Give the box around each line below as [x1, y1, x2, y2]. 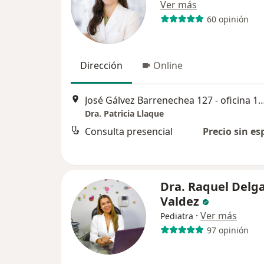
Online [153, 59, 183, 72]
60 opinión [206, 13, 249, 25]
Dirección [80, 59, 123, 72]
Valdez [160, 193, 199, 209]
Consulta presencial [85, 125, 173, 138]
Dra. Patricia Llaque [85, 108, 164, 120]
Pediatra [160, 210, 193, 222]
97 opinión [206, 224, 249, 236]
